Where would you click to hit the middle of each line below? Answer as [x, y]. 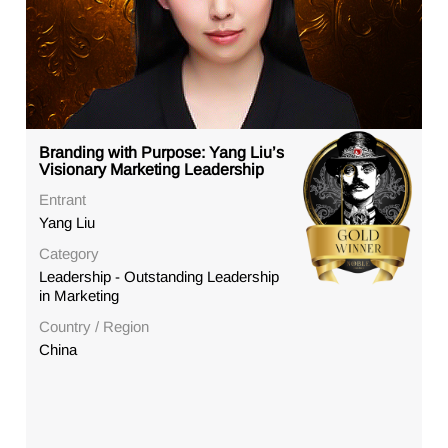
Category [69, 254]
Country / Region [94, 327]
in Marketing [79, 296]
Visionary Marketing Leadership [152, 170]
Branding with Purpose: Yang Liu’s [162, 153]
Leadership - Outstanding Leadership [159, 277]
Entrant [63, 200]
